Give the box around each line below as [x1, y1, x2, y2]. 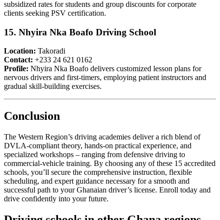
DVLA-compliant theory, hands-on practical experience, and [4, 141, 192, 150]
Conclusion [4, 110, 60, 123]
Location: [4, 47, 36, 55]
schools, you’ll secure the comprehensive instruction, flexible [4, 168, 192, 177]
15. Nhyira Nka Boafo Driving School [4, 27, 156, 37]
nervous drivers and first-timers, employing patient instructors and [4, 73, 206, 82]
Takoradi [36, 47, 65, 55]
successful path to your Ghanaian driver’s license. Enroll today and [4, 186, 211, 194]
